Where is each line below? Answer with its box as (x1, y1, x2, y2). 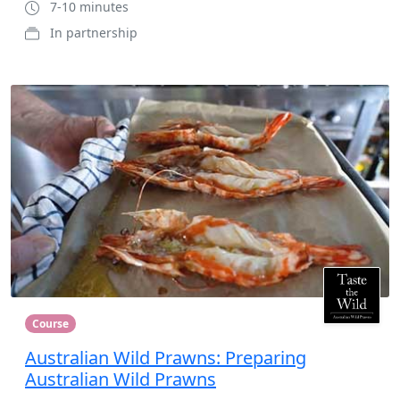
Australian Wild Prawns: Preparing (25, 345, 306, 370)
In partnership (50, 23, 137, 41)
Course (31, 315, 69, 331)
